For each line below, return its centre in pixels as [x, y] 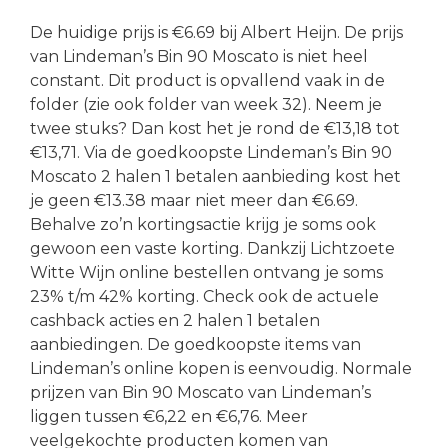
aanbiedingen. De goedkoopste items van [195, 344]
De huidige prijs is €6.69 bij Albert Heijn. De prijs [216, 32]
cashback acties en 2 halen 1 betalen [175, 320]
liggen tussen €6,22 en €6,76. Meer [169, 416]
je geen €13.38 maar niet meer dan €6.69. [194, 200]
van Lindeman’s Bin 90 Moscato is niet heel [199, 56]
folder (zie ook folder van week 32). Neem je [206, 104]
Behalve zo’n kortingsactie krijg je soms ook [203, 224]
